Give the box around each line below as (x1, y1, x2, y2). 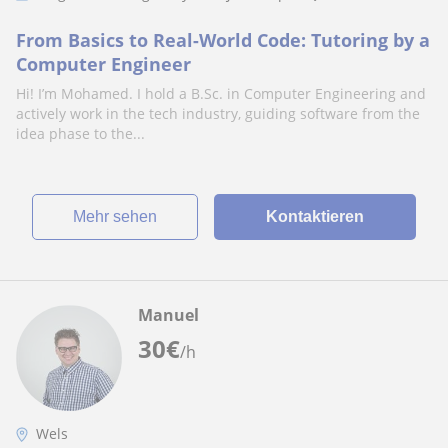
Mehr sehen (85, 208, 157, 225)
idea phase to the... (16, 124, 145, 143)
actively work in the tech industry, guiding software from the (16, 104, 420, 123)
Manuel (138, 304, 199, 326)
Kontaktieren (265, 208, 364, 225)
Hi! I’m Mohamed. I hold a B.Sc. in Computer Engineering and (16, 84, 426, 103)
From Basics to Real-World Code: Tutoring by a (16, 28, 430, 52)
